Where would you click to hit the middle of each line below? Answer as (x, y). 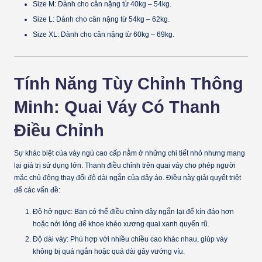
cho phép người (209, 166)
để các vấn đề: (37, 190)
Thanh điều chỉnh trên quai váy (134, 166)
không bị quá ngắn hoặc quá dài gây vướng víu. (109, 252)
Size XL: (46, 35)
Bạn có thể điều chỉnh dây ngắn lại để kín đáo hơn (153, 212)
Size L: (44, 20)
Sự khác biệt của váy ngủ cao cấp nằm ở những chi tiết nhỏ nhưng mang (130, 154)
